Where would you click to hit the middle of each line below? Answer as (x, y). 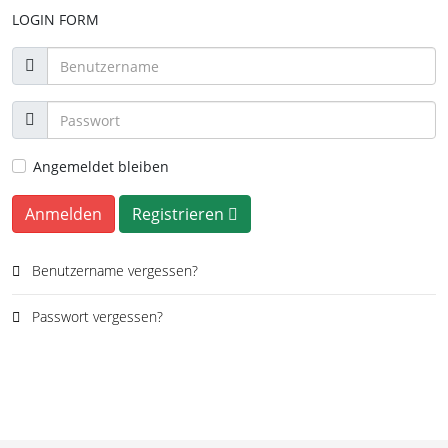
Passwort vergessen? (95, 316)
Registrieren (180, 214)
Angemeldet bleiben (101, 166)
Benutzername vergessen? (113, 270)
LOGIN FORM (55, 19)
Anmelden (63, 214)
